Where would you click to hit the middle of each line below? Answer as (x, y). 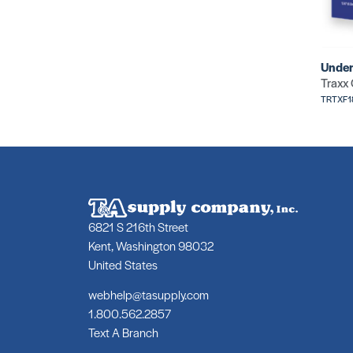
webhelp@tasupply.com (149, 295)
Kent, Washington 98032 (151, 245)
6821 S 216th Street (138, 226)
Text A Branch (123, 333)
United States (123, 264)
